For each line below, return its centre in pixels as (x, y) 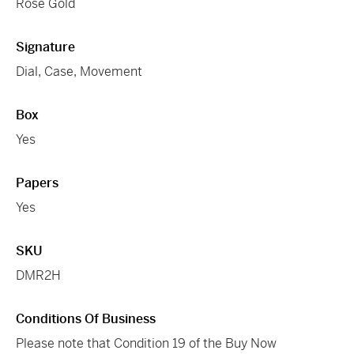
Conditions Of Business (86, 318)
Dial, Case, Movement (79, 71)
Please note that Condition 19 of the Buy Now (146, 343)
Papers (37, 183)
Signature (45, 47)
